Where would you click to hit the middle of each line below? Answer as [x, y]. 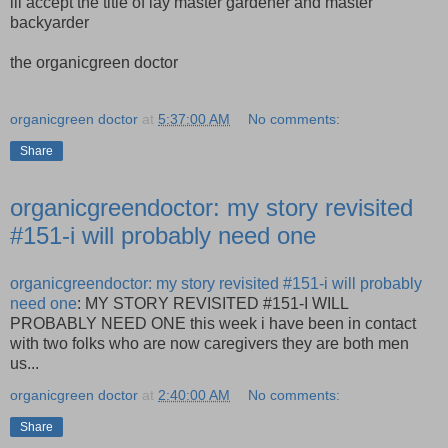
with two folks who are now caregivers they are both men [209, 344]
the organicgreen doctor [94, 62]
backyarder [49, 22]
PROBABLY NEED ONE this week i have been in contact [213, 324]
